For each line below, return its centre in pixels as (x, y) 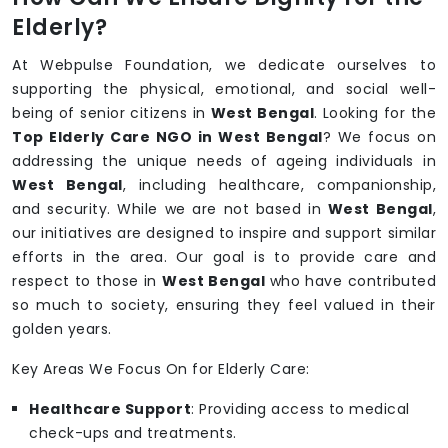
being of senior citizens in (111, 113)
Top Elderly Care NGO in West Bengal (167, 137)
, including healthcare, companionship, (279, 185)
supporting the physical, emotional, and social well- (224, 89)
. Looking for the (375, 113)
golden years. (62, 329)
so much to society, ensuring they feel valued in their (224, 305)
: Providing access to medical (300, 409)
